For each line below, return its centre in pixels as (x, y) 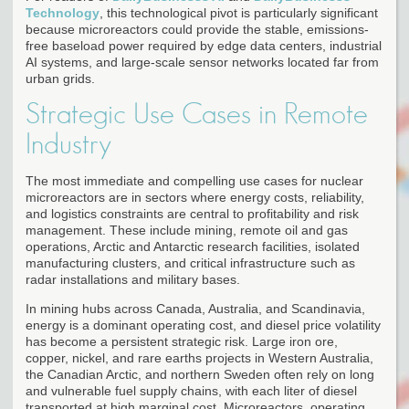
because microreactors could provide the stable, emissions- (197, 29)
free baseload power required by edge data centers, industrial (204, 45)
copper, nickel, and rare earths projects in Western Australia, (199, 357)
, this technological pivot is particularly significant (239, 12)
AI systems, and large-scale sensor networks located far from (202, 62)
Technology (63, 12)
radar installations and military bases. (133, 279)
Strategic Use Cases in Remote (197, 114)
